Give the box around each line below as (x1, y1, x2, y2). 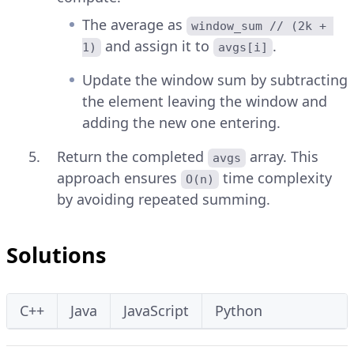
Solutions (6, 240, 106, 270)
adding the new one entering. (82, 113, 281, 133)
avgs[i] (218, 40, 269, 55)
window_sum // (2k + (191, 19, 334, 34)
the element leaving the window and (82, 92, 327, 111)
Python (215, 301, 262, 321)
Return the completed (57, 147, 208, 167)
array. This (246, 147, 323, 167)
